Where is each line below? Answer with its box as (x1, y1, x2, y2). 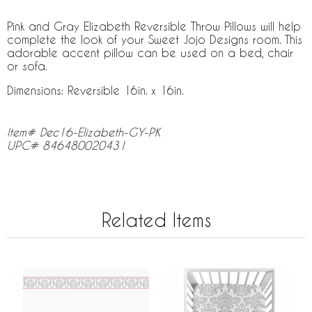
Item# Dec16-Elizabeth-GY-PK (7, 125, 161, 139)
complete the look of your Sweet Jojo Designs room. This (7, 33, 302, 46)
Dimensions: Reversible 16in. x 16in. (7, 84, 184, 97)
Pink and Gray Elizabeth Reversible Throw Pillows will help (7, 19, 301, 33)
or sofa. (7, 59, 47, 72)
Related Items (101, 210, 211, 231)
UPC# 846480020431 (7, 139, 126, 152)
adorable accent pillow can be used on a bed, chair (7, 46, 293, 59)
